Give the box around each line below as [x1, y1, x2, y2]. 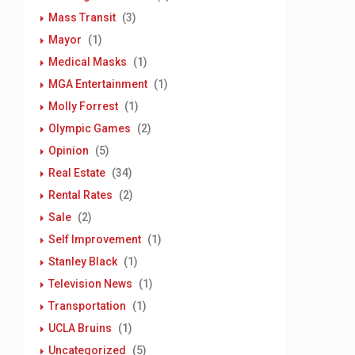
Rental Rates [48, 189, 113, 201]
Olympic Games [48, 122, 131, 135]
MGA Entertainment [48, 78, 147, 90]
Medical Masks [48, 55, 127, 68]
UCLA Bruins [48, 322, 112, 334]
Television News [48, 277, 132, 290]
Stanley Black [48, 255, 117, 268]
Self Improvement [48, 233, 141, 246]
